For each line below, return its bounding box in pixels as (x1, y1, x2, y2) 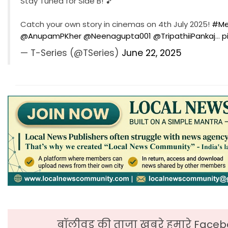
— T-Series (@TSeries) (20, 46, 122, 59)
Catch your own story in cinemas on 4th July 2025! (20, 18, 212, 30)
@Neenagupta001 (83, 30, 151, 41)
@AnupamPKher (20, 30, 81, 41)
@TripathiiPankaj (153, 30, 215, 41)
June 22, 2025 (122, 46, 182, 59)
